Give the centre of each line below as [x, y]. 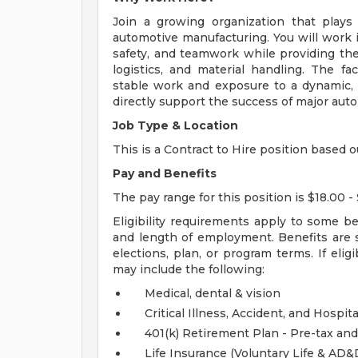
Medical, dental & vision [213, 293]
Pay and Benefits [165, 173]
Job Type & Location [175, 125]
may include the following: [189, 269]
